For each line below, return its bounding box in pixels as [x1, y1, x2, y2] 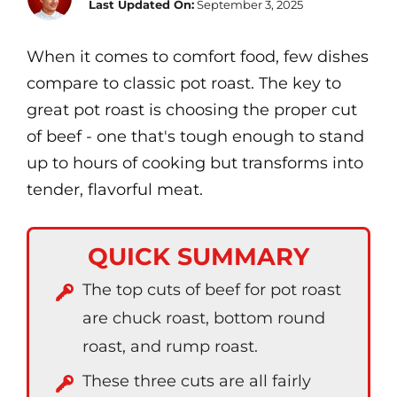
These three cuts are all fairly [82, 371, 311, 391]
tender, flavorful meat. [27, 180, 203, 199]
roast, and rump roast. [82, 337, 258, 356]
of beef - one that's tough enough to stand [27, 127, 364, 146]
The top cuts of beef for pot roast [82, 280, 341, 300]
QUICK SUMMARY [88, 242, 309, 271]
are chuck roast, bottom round [82, 308, 325, 328]
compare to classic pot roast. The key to [27, 74, 341, 93]
